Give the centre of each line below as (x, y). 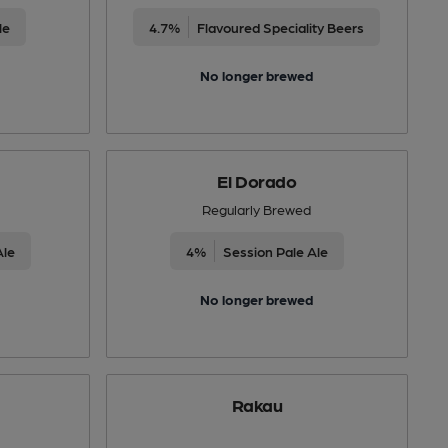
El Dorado (257, 180)
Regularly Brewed (257, 208)
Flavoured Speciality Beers (281, 26)
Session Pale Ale (275, 250)
